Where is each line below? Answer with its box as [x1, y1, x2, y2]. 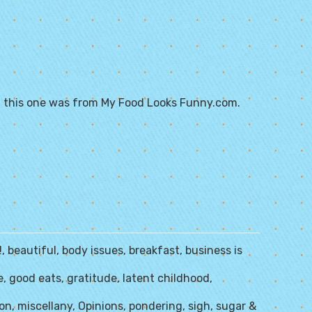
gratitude [67, 272, 117, 285]
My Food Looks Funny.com [101, 96, 237, 109]
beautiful [8, 244, 56, 257]
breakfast [129, 244, 180, 257]
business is [185, 244, 242, 257]
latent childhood [123, 272, 210, 285]
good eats [9, 272, 61, 285]
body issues [62, 244, 123, 257]
